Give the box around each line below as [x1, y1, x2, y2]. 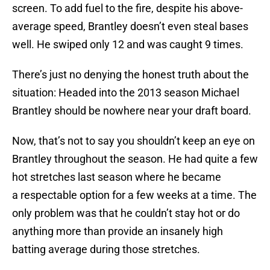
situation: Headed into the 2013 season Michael [12, 86, 239, 99]
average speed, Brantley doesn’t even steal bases [12, 20, 248, 33]
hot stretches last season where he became [12, 171, 221, 184]
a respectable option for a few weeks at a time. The [12, 189, 257, 202]
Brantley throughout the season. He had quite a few [12, 152, 258, 166]
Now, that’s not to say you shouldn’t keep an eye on [12, 134, 255, 148]
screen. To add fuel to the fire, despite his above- [12, 2, 243, 15]
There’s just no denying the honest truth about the [12, 68, 249, 81]
